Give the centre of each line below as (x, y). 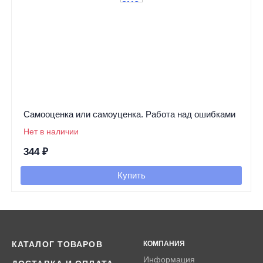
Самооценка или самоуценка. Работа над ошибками (129, 114)
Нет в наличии (51, 132)
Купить (131, 176)
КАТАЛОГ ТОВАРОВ (57, 245)
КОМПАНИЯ (164, 244)
